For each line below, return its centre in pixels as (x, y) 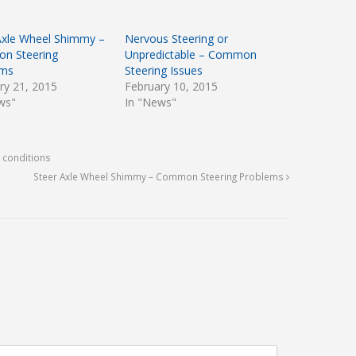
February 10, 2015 (171, 86)
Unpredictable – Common (190, 54)
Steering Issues (163, 70)
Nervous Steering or (176, 38)
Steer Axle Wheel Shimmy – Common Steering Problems (159, 176)
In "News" (150, 102)
